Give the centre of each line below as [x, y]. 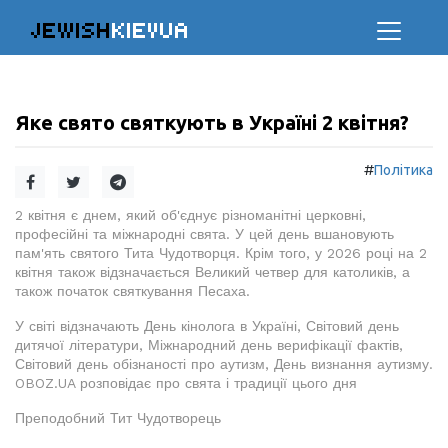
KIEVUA [151, 30]
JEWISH [71, 30]
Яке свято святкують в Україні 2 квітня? [212, 122]
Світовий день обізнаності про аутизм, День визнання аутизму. [224, 364]
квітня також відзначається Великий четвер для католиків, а [212, 272]
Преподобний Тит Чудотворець [118, 418]
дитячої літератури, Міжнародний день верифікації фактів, [209, 345]
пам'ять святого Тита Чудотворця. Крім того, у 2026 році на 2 [221, 253]
